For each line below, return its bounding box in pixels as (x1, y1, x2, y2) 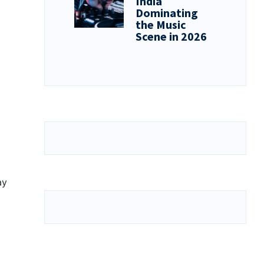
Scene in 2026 (136, 29, 207, 44)
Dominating (136, 5, 199, 21)
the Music (136, 17, 187, 32)
